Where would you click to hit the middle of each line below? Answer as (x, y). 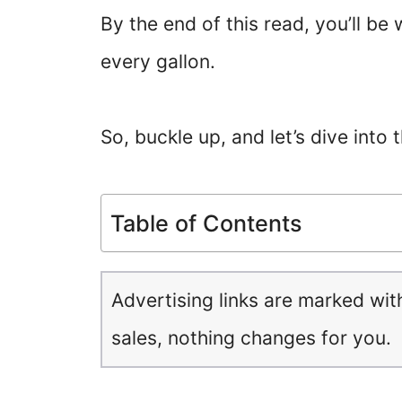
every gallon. (158, 61)
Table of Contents (206, 224)
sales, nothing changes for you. (251, 338)
